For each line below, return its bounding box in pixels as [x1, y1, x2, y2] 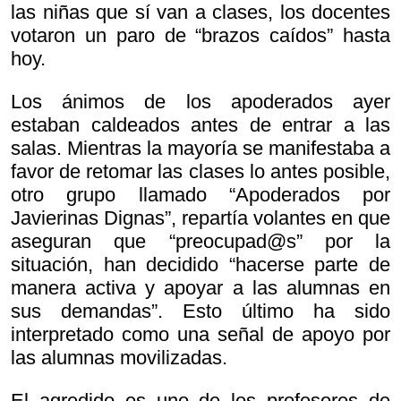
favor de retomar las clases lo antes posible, [11, 160, 390, 183]
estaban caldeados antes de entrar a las [11, 114, 390, 137]
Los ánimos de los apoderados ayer [11, 90, 390, 114]
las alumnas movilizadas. [11, 346, 227, 370]
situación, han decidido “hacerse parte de [11, 253, 390, 277]
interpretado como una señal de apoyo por [11, 323, 390, 346]
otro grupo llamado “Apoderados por [11, 183, 390, 207]
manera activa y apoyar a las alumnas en [11, 277, 390, 300]
